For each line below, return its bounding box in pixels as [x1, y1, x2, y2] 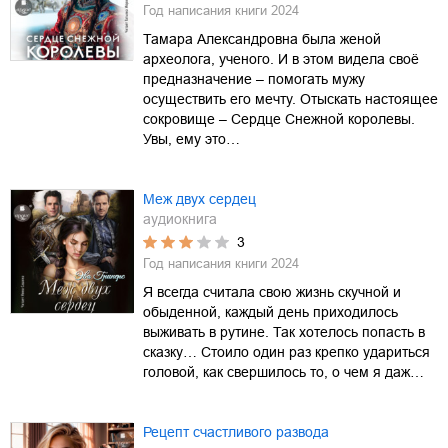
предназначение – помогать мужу [143, 70, 365, 87]
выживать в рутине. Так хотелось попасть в [143, 323, 425, 340]
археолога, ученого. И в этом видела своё [143, 50, 419, 67]
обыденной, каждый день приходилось [143, 303, 398, 320]
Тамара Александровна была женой [143, 30, 381, 47]
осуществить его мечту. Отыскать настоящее [143, 90, 438, 107]
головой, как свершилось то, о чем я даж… [143, 363, 424, 380]
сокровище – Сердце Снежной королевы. [143, 110, 415, 127]
